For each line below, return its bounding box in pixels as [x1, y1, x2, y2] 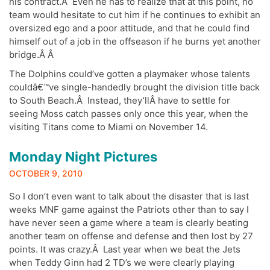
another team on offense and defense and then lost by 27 [9, 230, 253, 242]
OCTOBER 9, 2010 [9, 168, 83, 179]
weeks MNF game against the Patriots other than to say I [9, 204, 249, 216]
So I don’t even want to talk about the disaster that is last [9, 190, 249, 202]
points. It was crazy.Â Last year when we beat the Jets [9, 243, 240, 256]
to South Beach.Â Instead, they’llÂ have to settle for [9, 94, 230, 106]
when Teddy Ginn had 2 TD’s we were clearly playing [9, 257, 234, 269]
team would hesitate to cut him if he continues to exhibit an [9, 8, 260, 20]
